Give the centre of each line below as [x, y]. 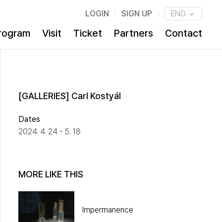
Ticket [87, 33]
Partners [133, 33]
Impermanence [108, 210]
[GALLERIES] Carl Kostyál [70, 96]
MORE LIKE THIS [51, 174]
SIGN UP [137, 14]
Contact [183, 33]
